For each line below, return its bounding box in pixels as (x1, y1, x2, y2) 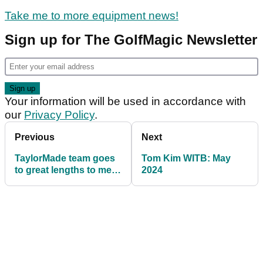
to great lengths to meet (15, 165, 120, 176)
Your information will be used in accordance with (5, 95, 246, 108)
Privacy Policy (24, 109, 95, 122)
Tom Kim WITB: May (141, 153, 231, 164)
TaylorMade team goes (15, 153, 115, 164)
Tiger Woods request (15, 177, 108, 187)
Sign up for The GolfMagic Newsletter (5, 32, 257, 48)
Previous (15, 132, 55, 143)
